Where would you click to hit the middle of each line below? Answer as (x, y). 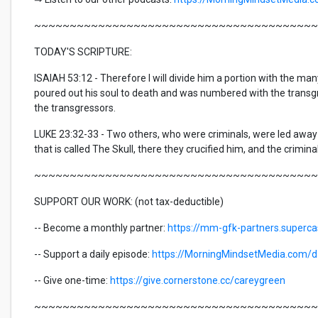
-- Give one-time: (71, 280)
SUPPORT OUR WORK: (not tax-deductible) (129, 202)
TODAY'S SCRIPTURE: (83, 52)
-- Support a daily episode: (92, 254)
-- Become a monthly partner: (100, 228)
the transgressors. (75, 108)
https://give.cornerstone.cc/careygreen (198, 280)
